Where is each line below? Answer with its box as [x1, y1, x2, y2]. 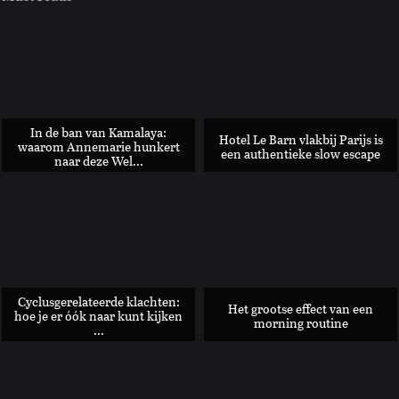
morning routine [253, 313, 348, 332]
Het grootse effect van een [228, 299, 373, 318]
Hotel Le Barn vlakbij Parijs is [218, 130, 383, 149]
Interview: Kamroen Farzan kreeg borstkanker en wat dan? [18, 187, 390, 208]
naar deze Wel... [53, 151, 143, 170]
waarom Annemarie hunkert [17, 137, 180, 156]
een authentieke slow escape [221, 144, 380, 163]
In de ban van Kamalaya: [30, 123, 167, 142]
